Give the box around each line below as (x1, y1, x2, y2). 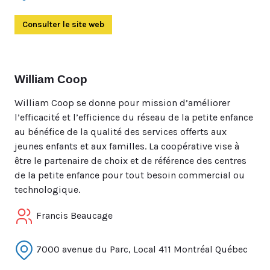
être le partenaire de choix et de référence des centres (14, 155, 246, 166)
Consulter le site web (22, 19, 104, 30)
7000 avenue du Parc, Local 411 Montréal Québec (34, 243, 248, 255)
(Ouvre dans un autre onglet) (104, 19, 218, 30)
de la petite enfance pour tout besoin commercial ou (14, 169, 245, 181)
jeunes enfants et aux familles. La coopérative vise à (14, 140, 239, 152)
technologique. (14, 184, 80, 195)
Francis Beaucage (34, 209, 113, 221)
